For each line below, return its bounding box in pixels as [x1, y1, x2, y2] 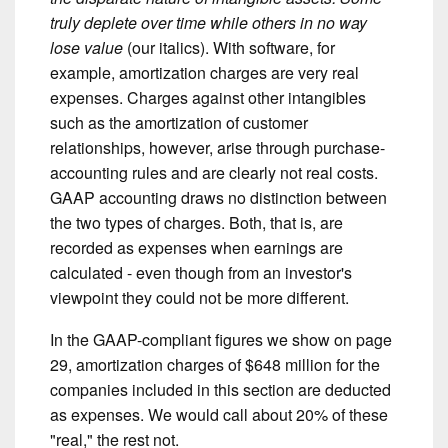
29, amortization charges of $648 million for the [50, 353, 380, 377]
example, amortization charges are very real [50, 60, 359, 84]
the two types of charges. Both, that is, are [50, 210, 343, 234]
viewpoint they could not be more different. [50, 285, 349, 309]
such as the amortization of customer [50, 110, 308, 134]
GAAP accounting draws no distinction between [50, 185, 387, 209]
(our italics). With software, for [123, 35, 335, 59]
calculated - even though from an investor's [50, 260, 352, 284]
